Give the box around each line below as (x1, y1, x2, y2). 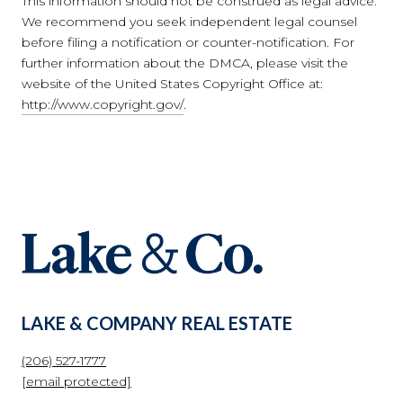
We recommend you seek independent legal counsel (22, 13, 357, 31)
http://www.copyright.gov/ (22, 96, 184, 113)
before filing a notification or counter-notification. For (22, 34, 354, 51)
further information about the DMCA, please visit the (22, 55, 348, 72)
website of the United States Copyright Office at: (22, 76, 323, 93)
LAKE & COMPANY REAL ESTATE (22, 311, 292, 334)
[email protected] (22, 372, 131, 390)
